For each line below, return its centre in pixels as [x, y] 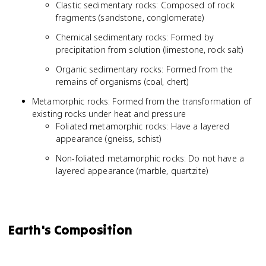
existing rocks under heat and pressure [109, 114]
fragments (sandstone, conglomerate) [130, 18]
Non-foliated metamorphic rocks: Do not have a [150, 158]
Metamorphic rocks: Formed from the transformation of [142, 101]
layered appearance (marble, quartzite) [132, 171]
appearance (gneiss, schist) [109, 139]
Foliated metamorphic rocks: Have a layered [143, 126]
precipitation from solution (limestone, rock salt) [150, 50]
